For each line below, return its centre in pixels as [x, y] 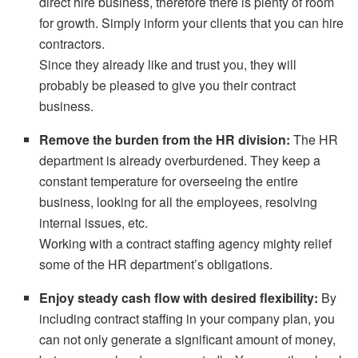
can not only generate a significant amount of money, [188, 339]
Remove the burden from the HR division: [167, 139]
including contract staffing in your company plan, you [187, 318]
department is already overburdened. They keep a [180, 160]
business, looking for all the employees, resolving [179, 201]
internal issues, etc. [94, 222]
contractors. [72, 43]
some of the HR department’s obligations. [156, 264]
